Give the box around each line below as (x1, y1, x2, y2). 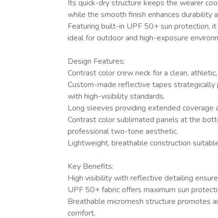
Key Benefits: (67, 161, 113, 172)
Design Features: (67, 56, 125, 67)
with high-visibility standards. (67, 91, 165, 102)
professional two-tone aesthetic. (67, 126, 178, 137)
